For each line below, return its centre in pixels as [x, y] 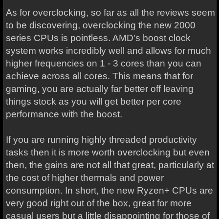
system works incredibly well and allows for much [108, 51]
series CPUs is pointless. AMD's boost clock [98, 38]
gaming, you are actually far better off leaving [99, 89]
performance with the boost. [64, 114]
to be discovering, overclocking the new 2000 [100, 25]
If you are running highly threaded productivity [101, 140]
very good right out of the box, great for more [99, 203]
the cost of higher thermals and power [85, 178]
